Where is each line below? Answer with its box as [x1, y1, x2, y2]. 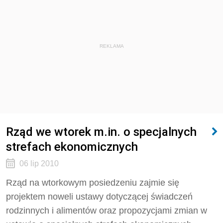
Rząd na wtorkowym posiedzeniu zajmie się [6, 178, 179, 188]
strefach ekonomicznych [6, 139, 138, 154]
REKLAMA [99, 43, 124, 49]
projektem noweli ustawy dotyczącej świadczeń [6, 192, 193, 202]
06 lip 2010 [19, 159, 59, 168]
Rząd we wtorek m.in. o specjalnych [6, 124, 197, 139]
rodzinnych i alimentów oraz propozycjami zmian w [6, 206, 207, 216]
